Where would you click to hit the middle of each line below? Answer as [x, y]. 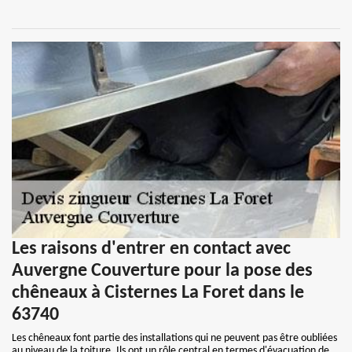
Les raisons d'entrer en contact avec [151, 249]
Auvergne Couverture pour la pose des [162, 271]
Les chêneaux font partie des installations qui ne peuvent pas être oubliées [174, 338]
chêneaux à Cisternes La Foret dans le [158, 293]
